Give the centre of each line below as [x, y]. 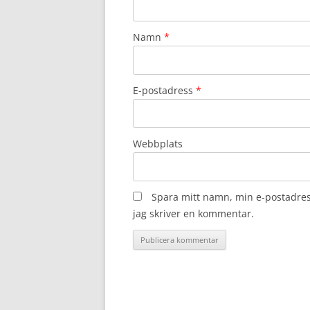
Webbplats [158, 143]
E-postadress [164, 90]
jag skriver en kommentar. [193, 213]
